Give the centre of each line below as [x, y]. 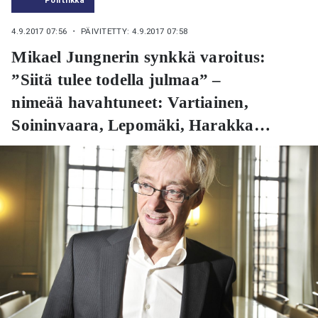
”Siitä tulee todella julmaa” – [116, 80]
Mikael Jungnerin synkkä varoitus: [139, 57]
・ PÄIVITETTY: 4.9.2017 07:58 [129, 32]
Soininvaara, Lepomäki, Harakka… [141, 125]
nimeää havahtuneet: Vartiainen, [130, 103]
